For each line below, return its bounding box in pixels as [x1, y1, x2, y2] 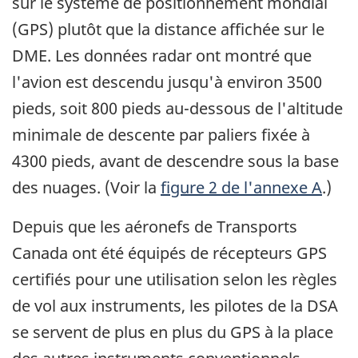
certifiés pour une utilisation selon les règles [12, 268, 337, 291]
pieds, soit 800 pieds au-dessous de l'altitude [12, 97, 343, 120]
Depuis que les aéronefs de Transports [12, 216, 297, 238]
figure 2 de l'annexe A [161, 177, 322, 199]
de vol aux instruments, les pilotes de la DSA [12, 295, 338, 317]
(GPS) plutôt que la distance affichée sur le [12, 18, 324, 41]
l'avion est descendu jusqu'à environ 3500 [12, 71, 322, 93]
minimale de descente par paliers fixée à [12, 124, 310, 146]
